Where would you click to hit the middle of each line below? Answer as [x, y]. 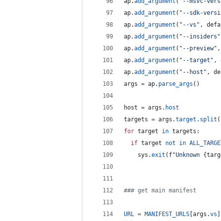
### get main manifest [160, 190]
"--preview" [198, 48]
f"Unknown [186, 155]
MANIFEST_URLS [167, 214]
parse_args [176, 84]
